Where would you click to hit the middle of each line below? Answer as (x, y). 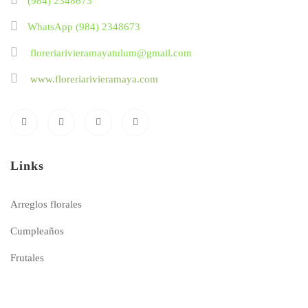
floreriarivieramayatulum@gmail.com (110, 53)
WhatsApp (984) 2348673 (84, 27)
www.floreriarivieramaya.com (94, 79)
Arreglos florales (46, 204)
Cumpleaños (37, 231)
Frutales (27, 258)
